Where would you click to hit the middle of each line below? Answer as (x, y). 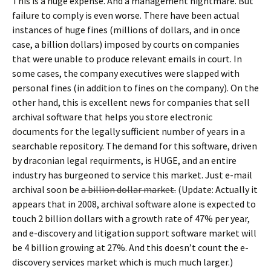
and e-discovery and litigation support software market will (134, 233)
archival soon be (47, 189)
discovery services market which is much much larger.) (122, 262)
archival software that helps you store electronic (112, 117)
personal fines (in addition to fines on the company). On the (135, 88)
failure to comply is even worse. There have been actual (126, 15)
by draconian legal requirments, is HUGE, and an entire (124, 160)
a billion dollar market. (129, 189)
